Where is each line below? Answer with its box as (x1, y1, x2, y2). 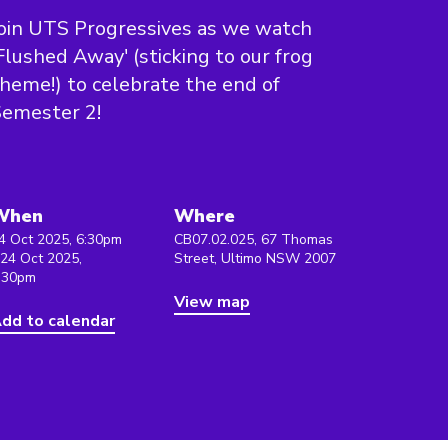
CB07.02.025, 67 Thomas (174, 230, 333, 249)
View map (174, 291, 250, 313)
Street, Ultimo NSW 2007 (174, 249, 336, 268)
